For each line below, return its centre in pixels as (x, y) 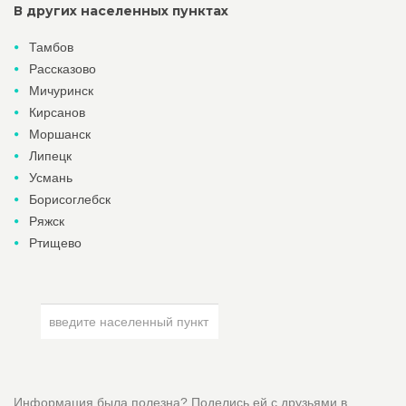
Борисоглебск (70, 199)
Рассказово (63, 69)
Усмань (51, 178)
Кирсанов (57, 112)
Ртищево (55, 243)
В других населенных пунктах (121, 11)
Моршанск (60, 134)
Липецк (50, 156)
